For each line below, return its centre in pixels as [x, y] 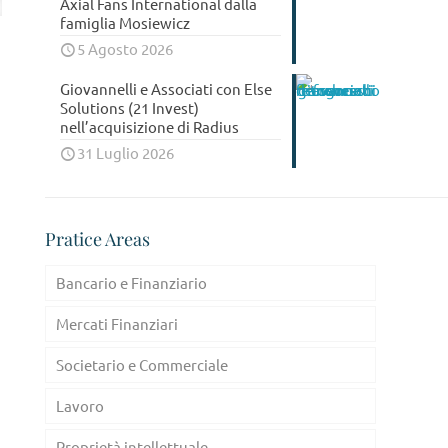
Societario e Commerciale [142, 364]
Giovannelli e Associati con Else [166, 88]
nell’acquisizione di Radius [149, 126]
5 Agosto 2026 [125, 48]
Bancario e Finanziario [131, 282]
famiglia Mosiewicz [125, 22]
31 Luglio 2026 [125, 152]
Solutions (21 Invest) [129, 107]
